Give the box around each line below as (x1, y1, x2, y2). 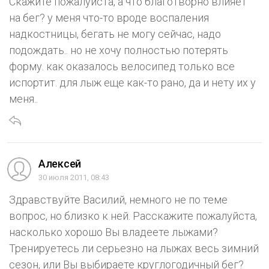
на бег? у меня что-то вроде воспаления (9, 11, 209, 24)
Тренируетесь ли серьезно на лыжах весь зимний (9, 241, 259, 255)
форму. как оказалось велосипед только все (9, 59, 235, 73)
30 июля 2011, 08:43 (38, 172, 109, 182)
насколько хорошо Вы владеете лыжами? (9, 225, 218, 238)
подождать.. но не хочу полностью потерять (9, 43, 228, 56)
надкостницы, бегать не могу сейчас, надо (9, 27, 221, 40)
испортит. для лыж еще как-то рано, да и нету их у (9, 76, 256, 89)
